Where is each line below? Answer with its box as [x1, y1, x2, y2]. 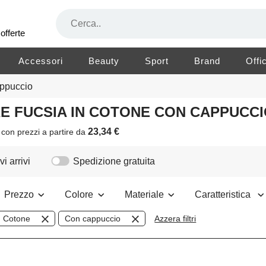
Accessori [18, 56, 64, 66]
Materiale [125, 189, 166, 200]
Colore [65, 189, 96, 200]
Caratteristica [195, 189, 255, 200]
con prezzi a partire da [1, 127, 88, 137]
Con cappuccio [65, 214, 121, 224]
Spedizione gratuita [73, 156, 156, 167]
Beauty [88, 56, 120, 66]
